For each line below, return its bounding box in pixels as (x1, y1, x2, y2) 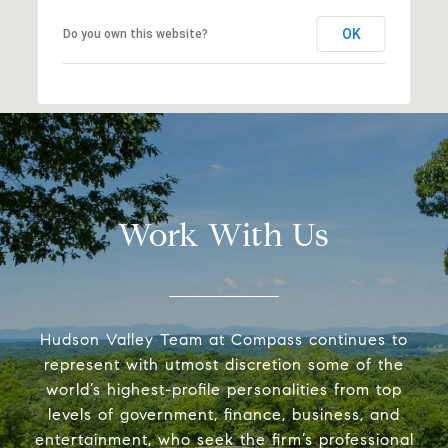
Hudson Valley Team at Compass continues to (40, 329, 408, 349)
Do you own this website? (62, 26, 208, 41)
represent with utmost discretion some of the (44, 354, 404, 374)
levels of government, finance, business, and (48, 404, 400, 424)
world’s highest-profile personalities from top (46, 379, 402, 399)
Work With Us (118, 214, 330, 255)
